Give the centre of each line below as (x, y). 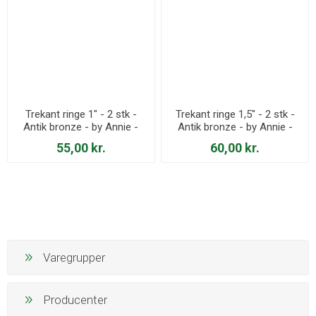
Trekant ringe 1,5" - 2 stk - (235, 115)
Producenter (75, 299)
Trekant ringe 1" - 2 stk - (81, 115)
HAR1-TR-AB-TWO (81, 140)
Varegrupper (74, 257)
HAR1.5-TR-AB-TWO (235, 140)
